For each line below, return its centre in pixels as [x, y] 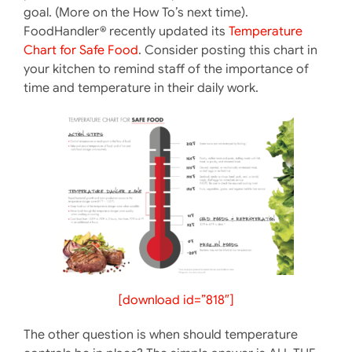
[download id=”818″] [176, 300]
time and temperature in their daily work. [141, 88]
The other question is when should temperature [160, 334]
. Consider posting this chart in [227, 50]
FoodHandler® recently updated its [126, 31]
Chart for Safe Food [81, 50]
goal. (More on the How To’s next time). [136, 12]
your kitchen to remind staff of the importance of [166, 69]
